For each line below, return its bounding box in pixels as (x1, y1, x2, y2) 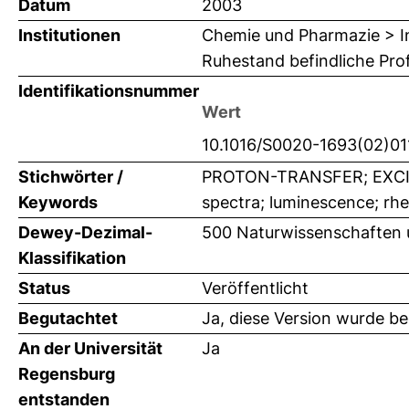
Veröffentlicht (202, 278, 309, 299)
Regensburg (18, 364, 115, 384)
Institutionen (18, 26, 121, 46)
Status (18, 278, 70, 299)
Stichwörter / (18, 167, 123, 187)
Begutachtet (18, 309, 118, 329)
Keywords (18, 193, 98, 213)
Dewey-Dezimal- (18, 223, 152, 243)
